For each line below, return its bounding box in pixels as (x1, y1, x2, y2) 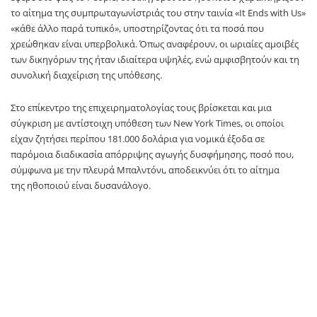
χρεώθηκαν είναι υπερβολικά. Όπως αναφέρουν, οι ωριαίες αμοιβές (11, 38, 299, 51)
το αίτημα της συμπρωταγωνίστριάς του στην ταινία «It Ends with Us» (11, 6, 306, 20)
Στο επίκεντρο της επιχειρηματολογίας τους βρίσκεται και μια (11, 101, 272, 115)
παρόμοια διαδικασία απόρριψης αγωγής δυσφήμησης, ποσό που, (11, 148, 294, 161)
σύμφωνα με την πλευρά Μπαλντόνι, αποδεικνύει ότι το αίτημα (11, 163, 279, 177)
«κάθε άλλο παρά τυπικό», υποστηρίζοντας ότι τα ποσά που (11, 22, 264, 35)
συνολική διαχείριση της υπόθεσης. (11, 69, 162, 82)
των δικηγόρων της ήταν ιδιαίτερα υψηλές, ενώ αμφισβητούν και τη (11, 53, 299, 67)
